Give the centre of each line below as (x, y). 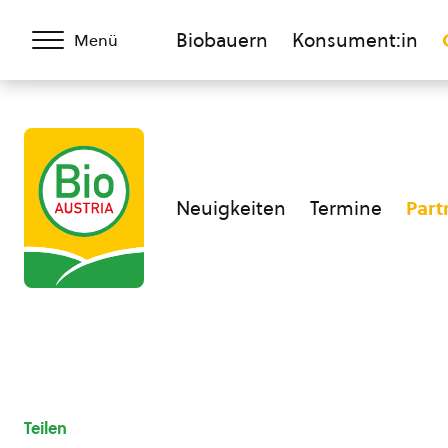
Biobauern (222, 40)
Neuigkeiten (231, 208)
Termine (346, 208)
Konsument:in (355, 40)
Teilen (45, 428)
